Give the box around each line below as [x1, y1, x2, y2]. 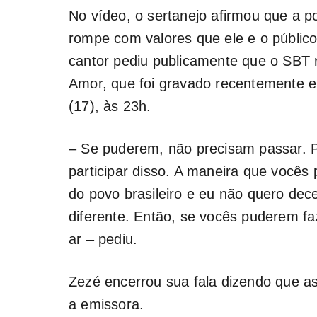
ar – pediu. [69, 231, 138, 247]
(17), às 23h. [69, 98, 151, 114]
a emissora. [69, 296, 144, 312]
